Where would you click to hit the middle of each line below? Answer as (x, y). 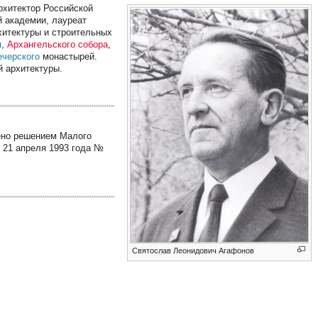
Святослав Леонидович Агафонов (193, 250)
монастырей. (69, 57)
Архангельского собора (58, 45)
